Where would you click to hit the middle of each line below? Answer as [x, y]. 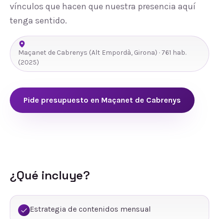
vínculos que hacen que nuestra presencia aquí [103, 6]
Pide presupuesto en [62, 100]
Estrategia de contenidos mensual [90, 209]
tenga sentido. [38, 21]
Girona [144, 53]
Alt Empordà [111, 53]
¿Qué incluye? [50, 175]
